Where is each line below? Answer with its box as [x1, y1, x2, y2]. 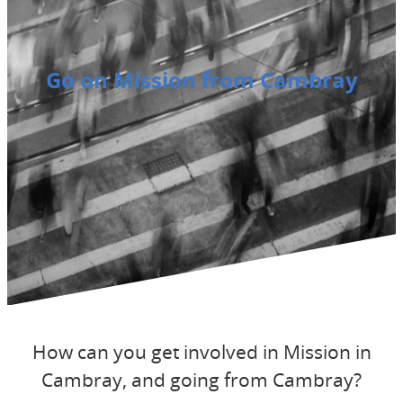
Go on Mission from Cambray [45, 65, 358, 95]
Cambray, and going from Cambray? [41, 366, 362, 392]
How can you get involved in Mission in [31, 338, 372, 364]
